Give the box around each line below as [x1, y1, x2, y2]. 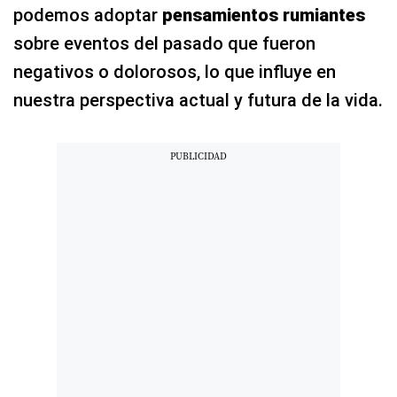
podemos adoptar [13, 4, 162, 26]
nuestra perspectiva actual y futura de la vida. [13, 89, 383, 111]
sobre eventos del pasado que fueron [13, 32, 315, 54]
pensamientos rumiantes [162, 4, 365, 26]
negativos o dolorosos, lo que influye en [13, 60, 336, 82]
